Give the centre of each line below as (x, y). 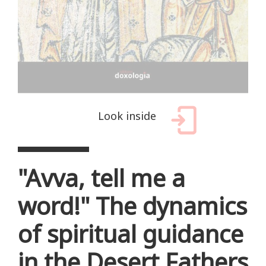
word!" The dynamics (132, 205)
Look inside (127, 115)
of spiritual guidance (131, 233)
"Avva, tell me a (102, 178)
